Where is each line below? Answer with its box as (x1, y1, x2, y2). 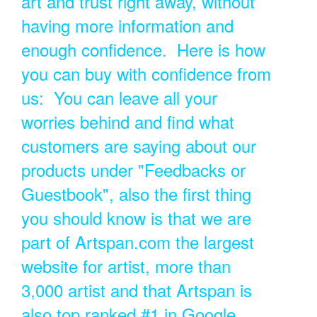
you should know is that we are (21, 205, 251, 230)
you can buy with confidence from (21, 61, 271, 86)
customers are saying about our (21, 133, 256, 158)
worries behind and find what (21, 109, 234, 134)
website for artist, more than (21, 253, 231, 278)
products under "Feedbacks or (21, 157, 246, 182)
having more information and (21, 13, 234, 38)
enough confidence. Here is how (21, 37, 265, 62)
